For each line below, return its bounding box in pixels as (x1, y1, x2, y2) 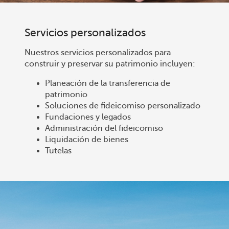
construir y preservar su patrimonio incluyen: (25, 59, 195, 69)
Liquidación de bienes (45, 135, 128, 145)
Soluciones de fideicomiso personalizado (45, 101, 200, 111)
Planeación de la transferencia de (45, 79, 170, 88)
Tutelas (45, 146, 72, 156)
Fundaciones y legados (45, 112, 131, 122)
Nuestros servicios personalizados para (25, 48, 171, 58)
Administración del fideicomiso (45, 124, 163, 133)
